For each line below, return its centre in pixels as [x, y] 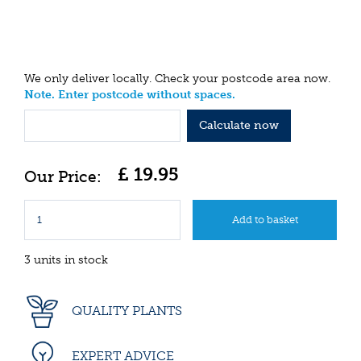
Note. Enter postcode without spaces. [130, 95]
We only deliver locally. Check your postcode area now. [177, 79]
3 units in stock [66, 259]
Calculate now [239, 125]
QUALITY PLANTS [125, 310]
